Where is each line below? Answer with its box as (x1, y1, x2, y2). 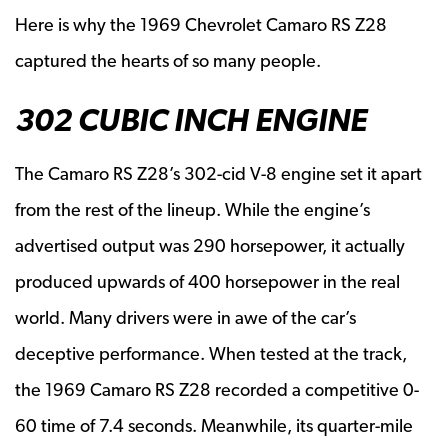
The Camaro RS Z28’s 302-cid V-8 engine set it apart (15, 162, 422, 184)
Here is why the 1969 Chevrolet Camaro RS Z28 (15, 13, 387, 35)
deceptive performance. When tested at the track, (15, 342, 407, 364)
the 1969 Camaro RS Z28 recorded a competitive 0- (15, 378, 419, 400)
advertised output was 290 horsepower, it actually (15, 234, 405, 256)
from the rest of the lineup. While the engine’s (15, 198, 370, 220)
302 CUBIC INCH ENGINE (15, 100, 367, 139)
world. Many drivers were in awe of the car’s (15, 306, 356, 328)
